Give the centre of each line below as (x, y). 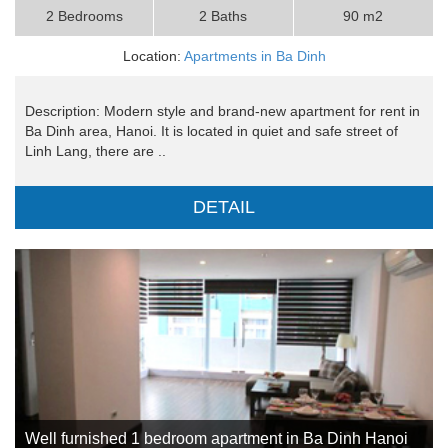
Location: (153, 56)
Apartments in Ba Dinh (254, 56)
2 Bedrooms (84, 16)
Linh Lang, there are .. (95, 151)
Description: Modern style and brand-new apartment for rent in (222, 111)
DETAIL (224, 207)
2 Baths (223, 16)
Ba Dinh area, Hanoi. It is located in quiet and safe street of (211, 131)
